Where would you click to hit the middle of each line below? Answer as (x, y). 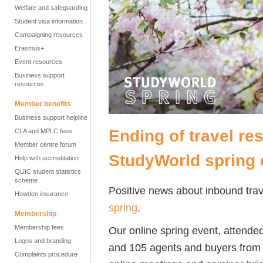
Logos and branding (43, 241)
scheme (26, 180)
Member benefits (43, 104)
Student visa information (49, 21)
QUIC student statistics (48, 171)
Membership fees (39, 227)
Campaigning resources (49, 35)
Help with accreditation (47, 158)
